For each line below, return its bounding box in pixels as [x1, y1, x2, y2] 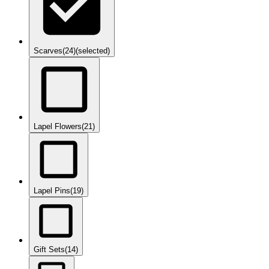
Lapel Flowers [34, 122, 82, 131]
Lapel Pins [34, 186, 70, 196]
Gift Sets [34, 245, 65, 255]
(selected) [76, 46, 110, 56]
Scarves [34, 46, 62, 56]
